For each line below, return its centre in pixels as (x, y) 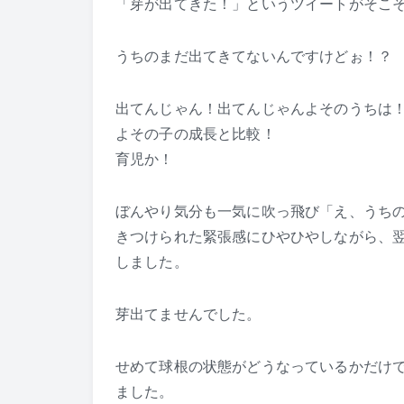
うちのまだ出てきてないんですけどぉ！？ (254, 56)
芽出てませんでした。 (188, 314)
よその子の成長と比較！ (196, 134)
